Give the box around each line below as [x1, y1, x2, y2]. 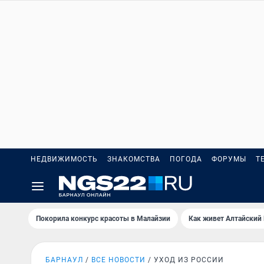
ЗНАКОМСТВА [107, 155, 160, 163]
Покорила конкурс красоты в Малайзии [36, 214, 170, 223]
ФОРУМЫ [212, 155, 246, 163]
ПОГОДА [170, 155, 202, 163]
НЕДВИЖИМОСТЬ [31, 155, 98, 163]
